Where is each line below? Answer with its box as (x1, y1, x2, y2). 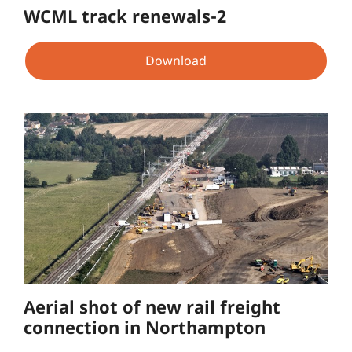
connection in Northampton (24, 315, 266, 339)
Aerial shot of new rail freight (24, 295, 280, 319)
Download (145, 52, 207, 70)
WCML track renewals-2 (24, 3, 226, 27)
